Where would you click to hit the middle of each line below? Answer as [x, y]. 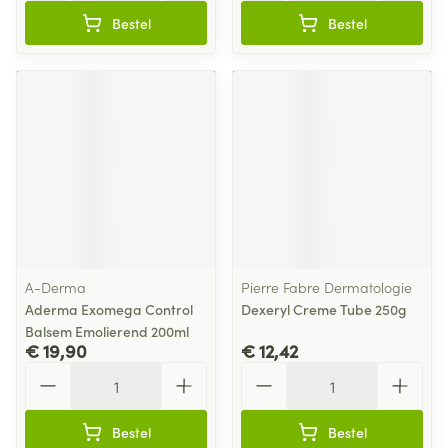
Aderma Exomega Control [109, 309]
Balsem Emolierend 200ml [107, 331]
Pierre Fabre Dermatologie [326, 287]
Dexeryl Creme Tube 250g [324, 309]
